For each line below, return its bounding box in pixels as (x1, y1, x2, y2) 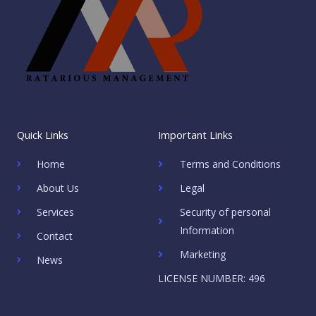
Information (179, 223, 234, 237)
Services (37, 205, 74, 219)
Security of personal (179, 205, 271, 219)
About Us (37, 181, 79, 195)
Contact (37, 229, 73, 243)
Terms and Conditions (179, 157, 281, 171)
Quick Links (17, 127, 68, 142)
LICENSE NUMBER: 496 (158, 271, 265, 285)
